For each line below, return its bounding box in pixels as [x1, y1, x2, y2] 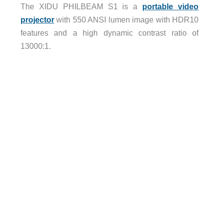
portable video [142, 2, 199, 11]
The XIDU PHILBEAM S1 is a [20, 2, 143, 11]
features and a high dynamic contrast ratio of [20, 28, 199, 38]
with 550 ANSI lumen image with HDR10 [54, 15, 199, 24]
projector [20, 15, 54, 24]
